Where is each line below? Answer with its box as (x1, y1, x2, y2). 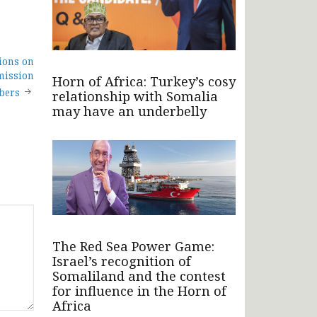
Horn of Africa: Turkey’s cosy (52, 72, 236, 90)
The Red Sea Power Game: (52, 237, 214, 255)
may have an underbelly (52, 102, 207, 120)
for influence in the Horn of (52, 282, 226, 299)
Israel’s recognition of (52, 252, 191, 270)
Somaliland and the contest (52, 267, 226, 284)
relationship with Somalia (52, 87, 218, 105)
